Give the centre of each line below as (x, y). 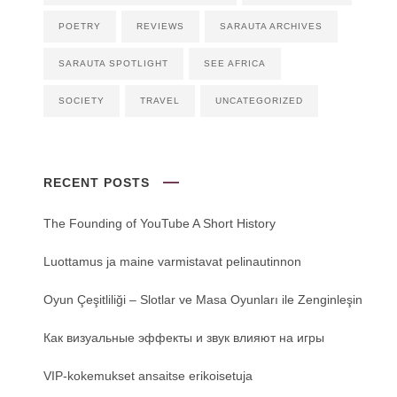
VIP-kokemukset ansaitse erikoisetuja (148, 376)
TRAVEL (160, 101)
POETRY (80, 27)
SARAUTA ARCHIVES (271, 27)
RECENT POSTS (97, 183)
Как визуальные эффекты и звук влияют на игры (184, 338)
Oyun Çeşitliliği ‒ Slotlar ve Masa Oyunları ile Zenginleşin (203, 300)
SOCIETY (82, 101)
